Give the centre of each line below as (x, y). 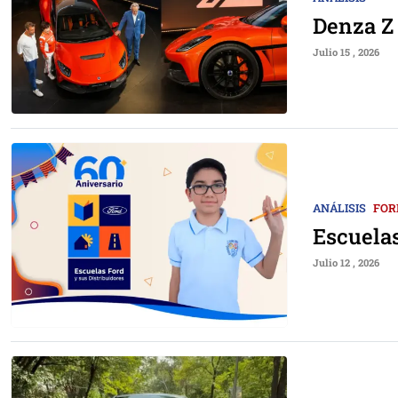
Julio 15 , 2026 (346, 52)
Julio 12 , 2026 (346, 262)
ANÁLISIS (339, 207)
